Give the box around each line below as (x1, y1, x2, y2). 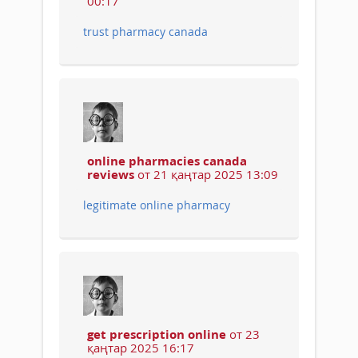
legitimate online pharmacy (83, 197, 230, 213)
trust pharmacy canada (83, 23, 208, 39)
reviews (87, 165, 134, 182)
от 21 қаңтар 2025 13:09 (134, 165, 278, 182)
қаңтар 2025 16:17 (87, 339, 194, 356)
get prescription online (87, 325, 226, 342)
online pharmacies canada (87, 152, 247, 169)
